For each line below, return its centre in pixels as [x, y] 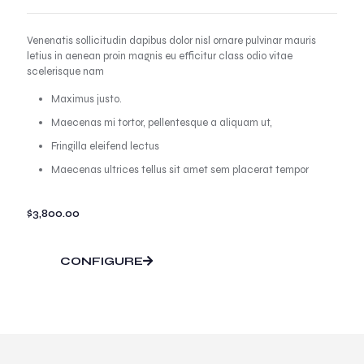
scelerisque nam [65, 71]
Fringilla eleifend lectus [105, 146]
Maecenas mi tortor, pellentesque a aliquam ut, [162, 122]
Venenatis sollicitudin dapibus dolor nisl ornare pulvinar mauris [171, 40]
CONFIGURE [102, 261]
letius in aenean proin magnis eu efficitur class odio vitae [160, 56]
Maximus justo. [87, 99]
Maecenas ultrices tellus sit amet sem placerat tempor [180, 169]
